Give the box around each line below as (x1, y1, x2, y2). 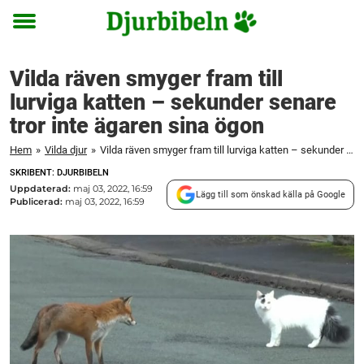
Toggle (13, 24, 57, 42)
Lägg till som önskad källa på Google (196, 188, 345, 200)
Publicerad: (10, 195, 65, 207)
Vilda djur (45, 144, 87, 156)
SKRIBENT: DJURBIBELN (10, 167, 109, 178)
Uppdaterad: (10, 182, 73, 194)
